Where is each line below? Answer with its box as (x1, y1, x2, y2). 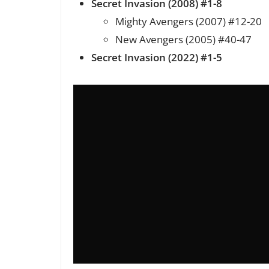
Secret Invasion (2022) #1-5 (91, 50, 222, 64)
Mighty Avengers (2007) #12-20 (115, 14, 262, 28)
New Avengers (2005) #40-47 (115, 32, 252, 46)
